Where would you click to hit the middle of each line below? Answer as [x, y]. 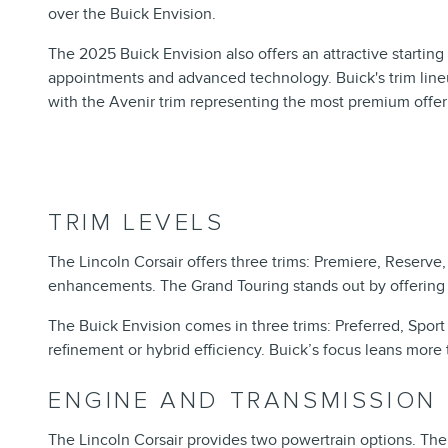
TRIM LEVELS [136, 223]
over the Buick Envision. [132, 14]
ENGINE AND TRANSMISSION [242, 401]
